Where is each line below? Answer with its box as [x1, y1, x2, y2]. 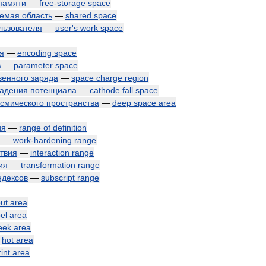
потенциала [30, 85, 77, 95]
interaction [30, 148, 69, 157]
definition [53, 123, 87, 132]
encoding [17, 48, 52, 58]
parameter [14, 61, 53, 70]
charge [96, 73, 122, 83]
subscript [41, 173, 75, 182]
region [125, 73, 148, 83]
